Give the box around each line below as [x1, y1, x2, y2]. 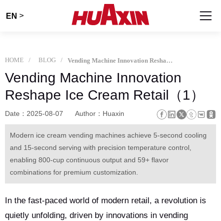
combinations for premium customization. [10, 168, 138, 176]
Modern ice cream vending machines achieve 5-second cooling [10, 131, 207, 139]
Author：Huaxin [75, 110, 124, 117]
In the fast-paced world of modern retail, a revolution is [5, 196, 206, 205]
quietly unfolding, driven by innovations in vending [5, 211, 188, 220]
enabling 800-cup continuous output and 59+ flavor [10, 156, 169, 164]
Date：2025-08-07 [5, 110, 65, 117]
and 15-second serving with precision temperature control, [10, 144, 191, 151]
